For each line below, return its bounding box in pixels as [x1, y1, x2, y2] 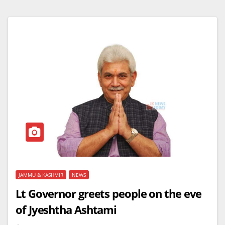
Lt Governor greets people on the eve [16, 185, 202, 201]
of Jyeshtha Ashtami [16, 201, 117, 217]
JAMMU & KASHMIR [19, 171, 63, 178]
